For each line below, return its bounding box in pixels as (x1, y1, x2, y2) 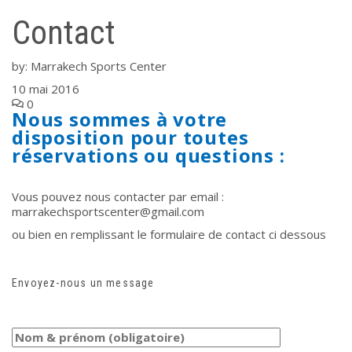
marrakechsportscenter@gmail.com (12, 203, 204, 219)
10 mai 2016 (12, 80, 79, 97)
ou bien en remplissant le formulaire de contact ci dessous (12, 225, 326, 242)
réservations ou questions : (12, 141, 285, 168)
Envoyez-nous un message (12, 276, 155, 289)
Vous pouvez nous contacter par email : (12, 188, 224, 204)
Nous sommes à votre (12, 105, 228, 132)
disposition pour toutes (12, 123, 249, 150)
